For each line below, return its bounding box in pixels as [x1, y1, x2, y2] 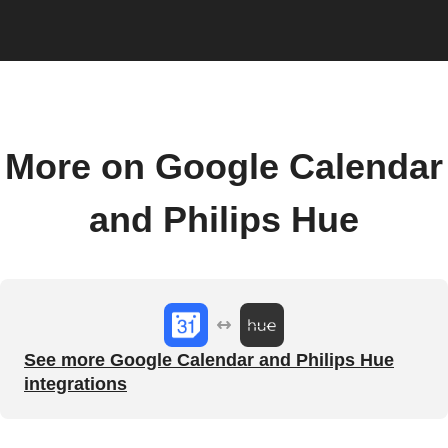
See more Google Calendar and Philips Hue [24, 349, 394, 370]
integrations [24, 373, 127, 394]
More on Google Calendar [5, 146, 443, 187]
